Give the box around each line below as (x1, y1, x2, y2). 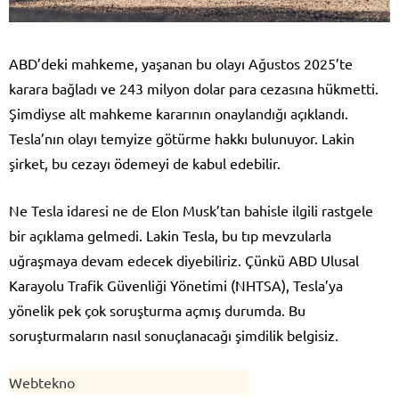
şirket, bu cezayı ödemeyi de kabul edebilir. (9, 154, 281, 173)
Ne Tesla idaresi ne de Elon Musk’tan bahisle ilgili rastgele (9, 201, 373, 220)
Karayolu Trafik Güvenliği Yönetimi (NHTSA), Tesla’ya (9, 276, 343, 295)
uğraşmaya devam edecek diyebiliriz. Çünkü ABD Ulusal (9, 251, 359, 270)
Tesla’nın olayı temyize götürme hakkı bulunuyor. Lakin (9, 129, 354, 148)
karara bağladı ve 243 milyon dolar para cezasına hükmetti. (9, 79, 379, 98)
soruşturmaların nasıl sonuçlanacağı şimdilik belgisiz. (9, 326, 338, 345)
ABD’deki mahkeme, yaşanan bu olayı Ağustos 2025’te (9, 54, 353, 73)
